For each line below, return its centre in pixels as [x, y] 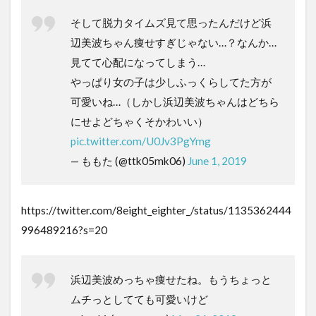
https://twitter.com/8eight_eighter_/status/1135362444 [156, 211]
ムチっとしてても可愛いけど [139, 299]
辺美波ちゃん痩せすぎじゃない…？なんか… [174, 43]
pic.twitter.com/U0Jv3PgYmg [141, 141]
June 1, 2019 [217, 161]
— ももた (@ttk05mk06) [129, 161]
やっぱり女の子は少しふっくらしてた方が [171, 82]
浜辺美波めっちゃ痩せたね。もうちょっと [171, 280]
